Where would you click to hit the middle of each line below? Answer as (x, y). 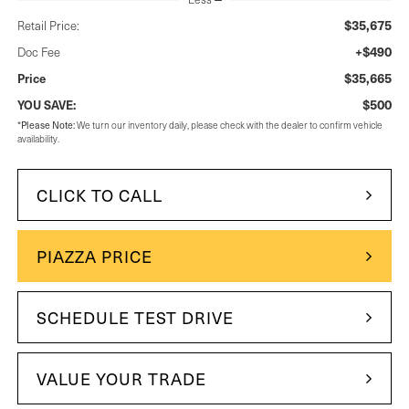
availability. (38, 138)
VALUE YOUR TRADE (121, 378)
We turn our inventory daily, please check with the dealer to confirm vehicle (228, 125)
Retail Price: (48, 25)
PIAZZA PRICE (94, 256)
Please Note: (47, 125)
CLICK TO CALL (99, 194)
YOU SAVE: (46, 104)
